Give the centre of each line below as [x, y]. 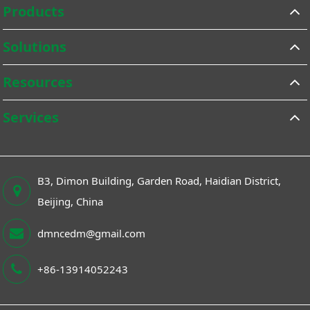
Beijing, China [71, 201]
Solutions [35, 46]
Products [34, 11]
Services [31, 117]
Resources [38, 82]
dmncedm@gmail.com [92, 233]
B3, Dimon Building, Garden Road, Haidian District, [159, 180]
